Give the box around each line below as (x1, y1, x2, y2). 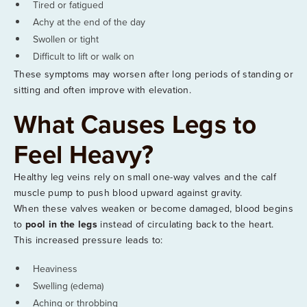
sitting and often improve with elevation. (14, 82, 192, 97)
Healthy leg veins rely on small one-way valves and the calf (14, 169, 276, 184)
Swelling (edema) (33, 278, 103, 293)
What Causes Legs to (14, 105, 257, 143)
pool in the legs (25, 217, 98, 231)
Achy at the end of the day (33, 14, 145, 29)
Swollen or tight (33, 32, 99, 46)
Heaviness (33, 261, 77, 275)
